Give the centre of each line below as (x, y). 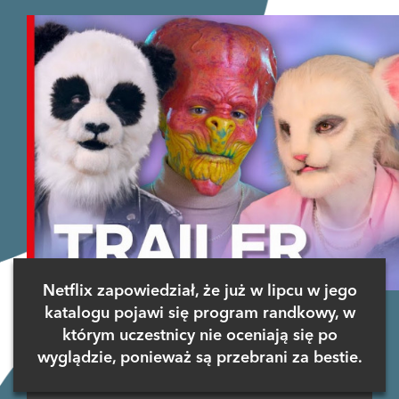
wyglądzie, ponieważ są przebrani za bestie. (199, 358)
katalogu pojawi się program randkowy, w (199, 314)
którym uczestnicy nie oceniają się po (199, 336)
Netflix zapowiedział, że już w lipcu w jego (199, 292)
